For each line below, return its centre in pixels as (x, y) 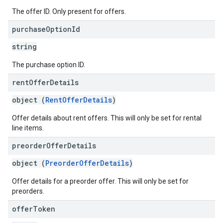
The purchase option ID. (49, 65)
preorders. (28, 191)
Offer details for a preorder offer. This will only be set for (100, 181)
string (24, 47)
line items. (28, 128)
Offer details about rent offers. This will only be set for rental (107, 118)
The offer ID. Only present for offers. (69, 11)
